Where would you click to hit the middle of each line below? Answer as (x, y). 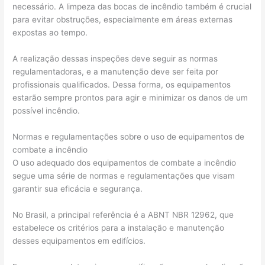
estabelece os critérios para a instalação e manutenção (119, 227)
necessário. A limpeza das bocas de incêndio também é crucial (132, 7)
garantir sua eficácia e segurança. (79, 188)
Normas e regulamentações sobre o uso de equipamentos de (129, 136)
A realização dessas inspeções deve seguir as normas (115, 59)
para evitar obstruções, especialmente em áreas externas (123, 20)
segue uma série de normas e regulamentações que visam (124, 175)
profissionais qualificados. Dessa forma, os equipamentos (122, 85)
